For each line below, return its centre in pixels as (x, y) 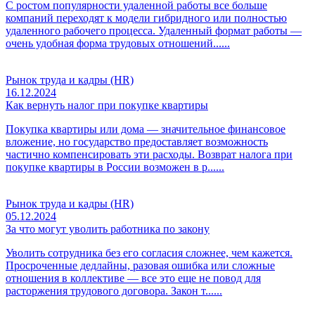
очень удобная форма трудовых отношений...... (118, 43)
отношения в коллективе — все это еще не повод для (133, 278)
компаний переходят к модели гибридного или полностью (146, 18)
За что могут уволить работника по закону (108, 229)
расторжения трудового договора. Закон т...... (114, 290)
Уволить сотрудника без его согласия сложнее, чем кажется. (149, 252)
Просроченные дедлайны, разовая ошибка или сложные (140, 265)
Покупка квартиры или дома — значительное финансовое (146, 129)
